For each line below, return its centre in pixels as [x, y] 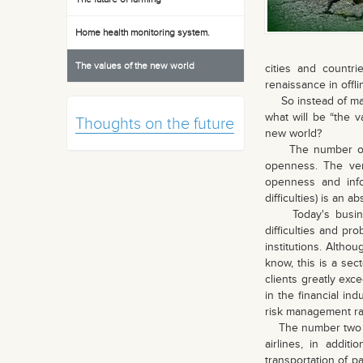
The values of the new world [135, 66]
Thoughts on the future [155, 124]
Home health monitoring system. [143, 32]
